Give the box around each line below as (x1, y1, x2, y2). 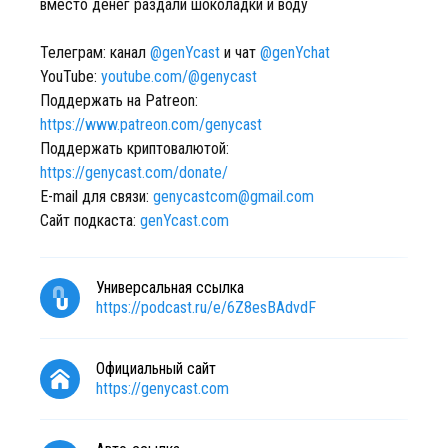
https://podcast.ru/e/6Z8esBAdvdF (96, 298, 316, 317)
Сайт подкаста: (40, 211, 140, 230)
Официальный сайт (96, 359, 216, 378)
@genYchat (260, 43, 330, 62)
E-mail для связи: (40, 187, 153, 206)
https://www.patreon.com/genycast (40, 115, 262, 134)
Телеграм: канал (40, 43, 150, 62)
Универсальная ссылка (96, 278, 244, 297)
